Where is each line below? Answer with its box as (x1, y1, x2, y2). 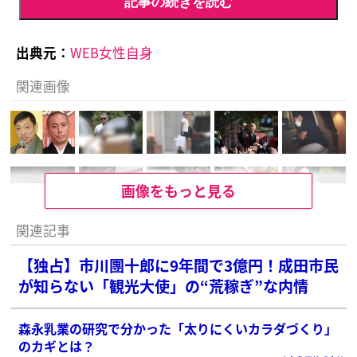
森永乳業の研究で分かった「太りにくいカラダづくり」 (18, 318, 338, 338)
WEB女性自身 (69, 42, 153, 62)
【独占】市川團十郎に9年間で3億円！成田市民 (18, 254, 339, 277)
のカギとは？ (18, 335, 96, 355)
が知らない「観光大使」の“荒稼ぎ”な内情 (18, 275, 309, 297)
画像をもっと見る (120, 180, 236, 202)
